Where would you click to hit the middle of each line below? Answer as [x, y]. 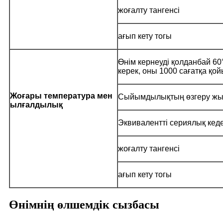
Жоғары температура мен [61, 96]
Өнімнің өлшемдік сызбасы [84, 204]
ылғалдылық [36, 105]
